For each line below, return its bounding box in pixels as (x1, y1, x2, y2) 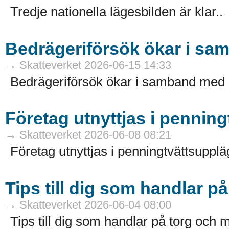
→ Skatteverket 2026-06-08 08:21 (5, 128, 171, 142)
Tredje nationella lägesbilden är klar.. (10, 4, 223, 20)
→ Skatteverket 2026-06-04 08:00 (5, 198, 171, 211)
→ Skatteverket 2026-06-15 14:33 (5, 58, 171, 72)
